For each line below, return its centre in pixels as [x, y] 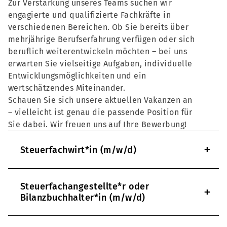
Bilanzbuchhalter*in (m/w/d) [83, 198]
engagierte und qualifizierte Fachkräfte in [90, 15]
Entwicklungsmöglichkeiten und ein [77, 76]
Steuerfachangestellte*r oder [85, 187]
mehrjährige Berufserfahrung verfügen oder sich [102, 40]
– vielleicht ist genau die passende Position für [100, 112]
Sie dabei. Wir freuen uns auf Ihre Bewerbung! [98, 125]
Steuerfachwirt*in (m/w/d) [78, 150]
